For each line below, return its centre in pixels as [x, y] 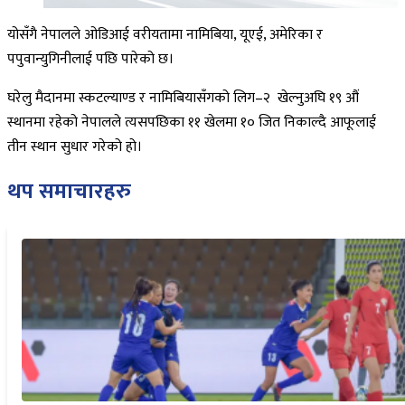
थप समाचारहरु [69, 191]
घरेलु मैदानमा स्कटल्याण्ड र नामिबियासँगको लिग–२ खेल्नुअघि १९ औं [183, 98]
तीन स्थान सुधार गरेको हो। [75, 146]
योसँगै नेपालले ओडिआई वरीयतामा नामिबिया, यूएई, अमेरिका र [165, 34]
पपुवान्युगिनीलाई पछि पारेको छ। [92, 59]
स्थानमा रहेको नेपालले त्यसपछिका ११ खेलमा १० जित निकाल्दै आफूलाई [192, 122]
